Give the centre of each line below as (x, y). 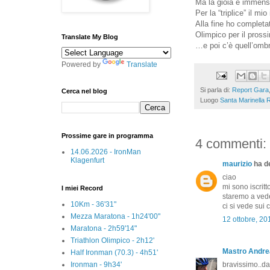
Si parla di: (216, 89)
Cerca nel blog (84, 91)
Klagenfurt (87, 160)
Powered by (82, 64)
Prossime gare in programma (107, 135)
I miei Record (82, 188)
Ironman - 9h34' (96, 264)
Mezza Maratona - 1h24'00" (115, 216)
